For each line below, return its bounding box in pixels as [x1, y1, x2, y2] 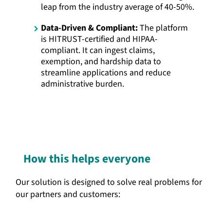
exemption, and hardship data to [41, 55, 161, 68]
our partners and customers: [16, 188, 120, 200]
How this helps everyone [23, 150, 150, 167]
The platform [138, 21, 188, 34]
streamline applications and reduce [41, 66, 171, 79]
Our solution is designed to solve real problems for [16, 176, 202, 188]
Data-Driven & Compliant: [41, 21, 138, 34]
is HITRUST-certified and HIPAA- [41, 33, 158, 45]
